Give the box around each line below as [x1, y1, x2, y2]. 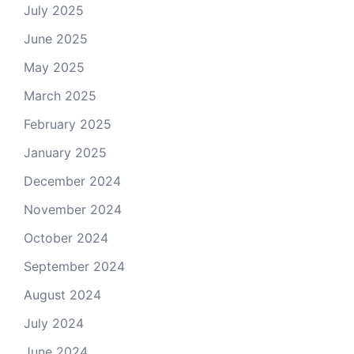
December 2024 [24, 173, 121, 189]
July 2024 [24, 315, 84, 331]
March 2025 [24, 88, 96, 104]
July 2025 [24, 2, 84, 18]
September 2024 [24, 258, 125, 274]
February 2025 [24, 116, 111, 132]
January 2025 [24, 145, 107, 160]
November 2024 [24, 201, 122, 217]
